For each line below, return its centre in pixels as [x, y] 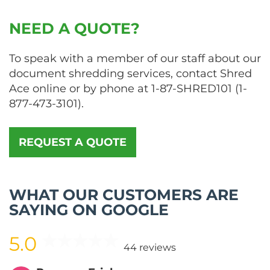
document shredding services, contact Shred [130, 74]
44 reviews [149, 248]
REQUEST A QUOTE [73, 143]
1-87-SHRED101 [192, 89]
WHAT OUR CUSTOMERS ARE [124, 195]
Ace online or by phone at [80, 89]
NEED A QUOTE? [74, 29]
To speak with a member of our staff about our [135, 59]
